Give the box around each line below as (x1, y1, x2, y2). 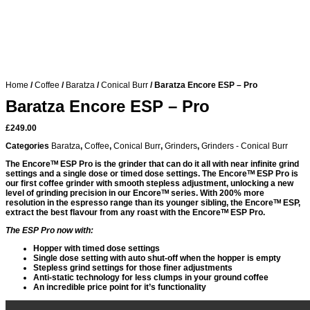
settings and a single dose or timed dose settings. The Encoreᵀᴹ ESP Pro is (6, 169, 298, 179)
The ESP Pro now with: (6, 226, 93, 235)
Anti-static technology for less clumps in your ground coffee (33, 273, 268, 282)
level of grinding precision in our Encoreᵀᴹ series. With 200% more (6, 188, 264, 198)
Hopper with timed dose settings (33, 244, 160, 253)
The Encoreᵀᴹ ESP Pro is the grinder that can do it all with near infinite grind (6, 159, 299, 169)
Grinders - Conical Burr (201, 141, 288, 151)
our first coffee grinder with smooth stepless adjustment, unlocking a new (6, 179, 293, 188)
